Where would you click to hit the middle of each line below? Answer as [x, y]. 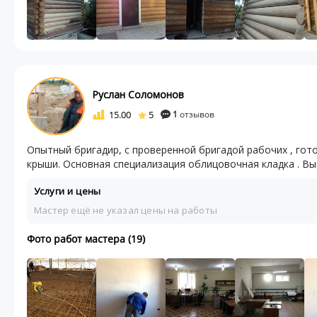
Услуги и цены [68, 191]
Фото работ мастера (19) [86, 239]
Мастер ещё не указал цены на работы [126, 210]
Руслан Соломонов [138, 94]
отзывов [196, 114]
